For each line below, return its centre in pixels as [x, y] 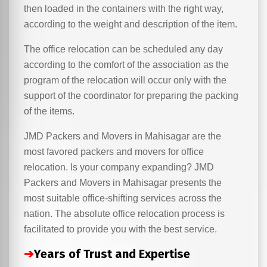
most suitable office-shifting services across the [123, 198]
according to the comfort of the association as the [126, 65]
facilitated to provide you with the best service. [120, 229]
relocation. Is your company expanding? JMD [119, 167]
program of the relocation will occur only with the [125, 80]
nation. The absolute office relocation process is [124, 214]
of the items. [49, 111]
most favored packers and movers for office [114, 152]
